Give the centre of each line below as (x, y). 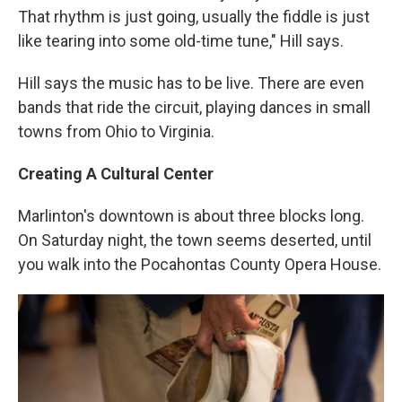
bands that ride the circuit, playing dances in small (194, 108)
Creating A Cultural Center (116, 174)
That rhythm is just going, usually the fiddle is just (194, 17)
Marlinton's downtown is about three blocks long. (191, 216)
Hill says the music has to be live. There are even (191, 83)
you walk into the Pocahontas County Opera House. (200, 265)
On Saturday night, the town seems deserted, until (195, 240)
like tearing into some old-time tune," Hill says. (181, 41)
